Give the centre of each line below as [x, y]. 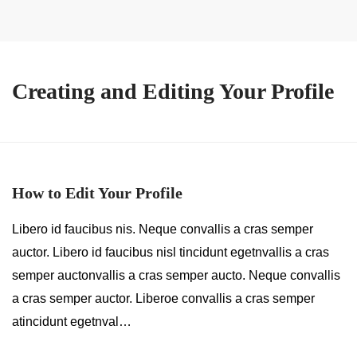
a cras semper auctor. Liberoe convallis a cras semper [163, 298]
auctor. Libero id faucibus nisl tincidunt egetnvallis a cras [171, 252]
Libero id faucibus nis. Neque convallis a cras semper [163, 229]
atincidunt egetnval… [72, 322]
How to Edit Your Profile [97, 193]
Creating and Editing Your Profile [173, 91]
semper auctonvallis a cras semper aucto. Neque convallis [176, 275]
